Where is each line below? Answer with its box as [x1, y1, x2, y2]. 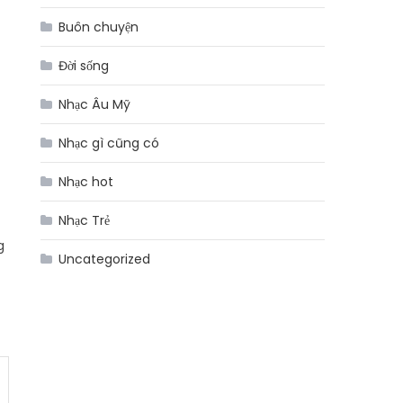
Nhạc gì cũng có [58, 134, 160, 152]
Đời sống [58, 57, 110, 75]
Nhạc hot [58, 173, 114, 191]
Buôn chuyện [58, 18, 139, 36]
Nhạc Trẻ [58, 211, 111, 229]
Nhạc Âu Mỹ [58, 95, 131, 113]
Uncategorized [58, 250, 151, 268]
